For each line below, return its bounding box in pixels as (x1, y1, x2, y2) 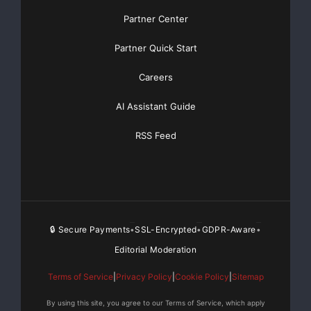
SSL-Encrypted (135, 224, 197, 235)
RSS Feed (135, 130, 176, 142)
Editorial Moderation (115, 244, 196, 255)
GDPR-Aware (201, 224, 256, 235)
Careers (138, 72, 173, 83)
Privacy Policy (115, 271, 172, 283)
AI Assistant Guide (115, 101, 196, 112)
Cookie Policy (174, 271, 229, 283)
